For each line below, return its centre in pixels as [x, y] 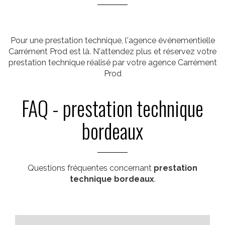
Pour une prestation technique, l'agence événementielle [113, 40]
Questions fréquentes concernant [91, 168]
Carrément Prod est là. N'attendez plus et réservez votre [113, 51]
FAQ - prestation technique [113, 108]
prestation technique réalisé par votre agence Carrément [113, 63]
